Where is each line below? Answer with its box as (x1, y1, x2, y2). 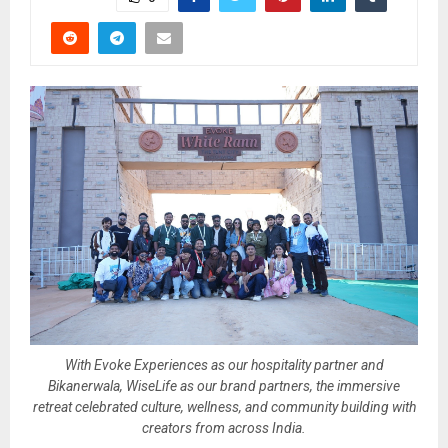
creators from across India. (142, 419, 306, 436)
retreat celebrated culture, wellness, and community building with (32, 398, 416, 415)
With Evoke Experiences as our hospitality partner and (64, 356, 384, 373)
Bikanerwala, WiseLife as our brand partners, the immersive (48, 377, 400, 394)
